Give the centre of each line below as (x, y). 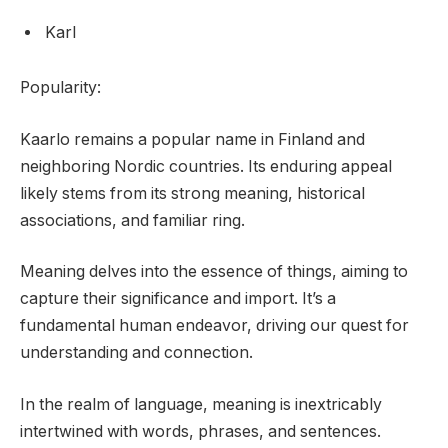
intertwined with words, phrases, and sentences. (200, 431)
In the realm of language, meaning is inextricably (201, 404)
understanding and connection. (136, 353)
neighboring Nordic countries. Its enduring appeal (206, 166)
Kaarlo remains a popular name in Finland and (192, 139)
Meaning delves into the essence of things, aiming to (214, 272)
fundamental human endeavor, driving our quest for (214, 326)
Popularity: (60, 88)
